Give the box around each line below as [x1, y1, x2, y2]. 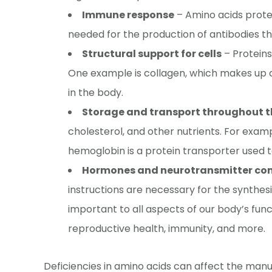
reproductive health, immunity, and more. [68, 221, 265, 236]
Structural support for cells [82, 46, 222, 61]
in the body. [68, 85, 123, 100]
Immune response [82, 7, 174, 22]
